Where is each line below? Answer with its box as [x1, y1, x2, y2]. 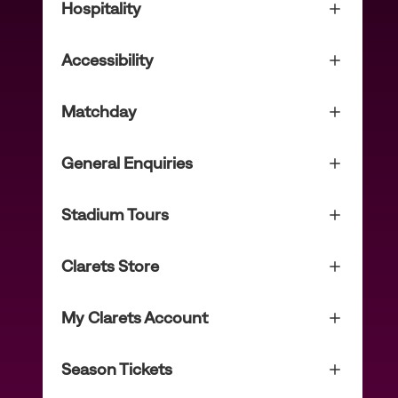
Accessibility [61, 51, 154, 69]
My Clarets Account [61, 308, 208, 327]
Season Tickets [61, 360, 172, 378]
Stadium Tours [61, 205, 169, 224]
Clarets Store [61, 257, 159, 275]
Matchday [61, 102, 137, 121]
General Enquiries [61, 154, 193, 172]
